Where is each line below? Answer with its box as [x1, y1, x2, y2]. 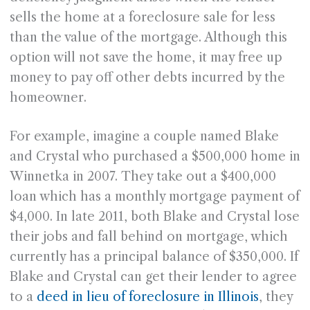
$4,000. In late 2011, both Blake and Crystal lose [9, 209, 300, 225]
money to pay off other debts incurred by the [9, 70, 285, 86]
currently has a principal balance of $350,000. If [9, 249, 298, 265]
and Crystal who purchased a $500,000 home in [9, 149, 300, 165]
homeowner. [9, 90, 86, 106]
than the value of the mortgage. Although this [9, 30, 287, 46]
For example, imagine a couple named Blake [9, 129, 279, 145]
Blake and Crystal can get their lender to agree [9, 269, 297, 285]
